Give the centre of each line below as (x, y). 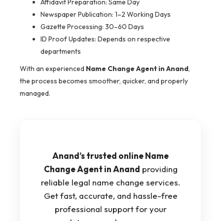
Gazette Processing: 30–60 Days (92, 27)
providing (159, 169)
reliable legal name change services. (110, 183)
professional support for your (110, 209)
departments (61, 52)
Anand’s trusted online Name (110, 156)
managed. (35, 93)
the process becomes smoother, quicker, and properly (104, 81)
